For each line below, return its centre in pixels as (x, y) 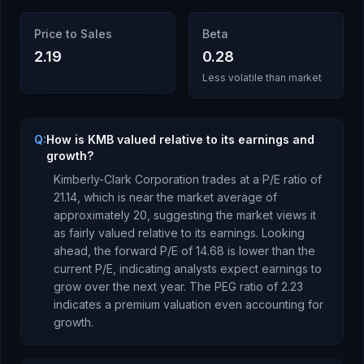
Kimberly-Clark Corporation (126, 179)
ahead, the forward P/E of (125, 251)
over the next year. (134, 286)
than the (292, 251)
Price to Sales (73, 34)
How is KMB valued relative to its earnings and (180, 139)
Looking (282, 233)
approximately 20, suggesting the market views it (185, 215)
